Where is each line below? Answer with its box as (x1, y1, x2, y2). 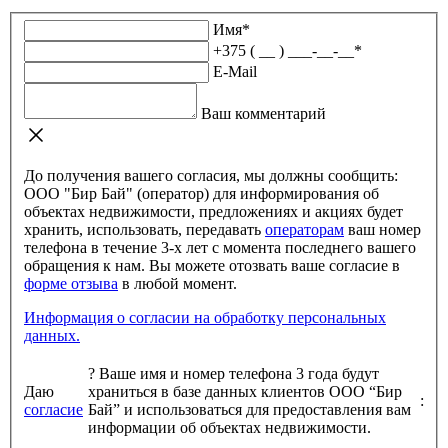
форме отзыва (24, 275, 118, 293)
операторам (265, 221, 344, 239)
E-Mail (213, 63, 257, 81)
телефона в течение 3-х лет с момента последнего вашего (24, 239, 416, 257)
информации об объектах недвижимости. (265, 419, 371, 437)
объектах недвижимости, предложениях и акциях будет (24, 203, 403, 221)
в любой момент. (134, 275, 237, 293)
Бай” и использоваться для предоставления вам (88, 401, 411, 419)
